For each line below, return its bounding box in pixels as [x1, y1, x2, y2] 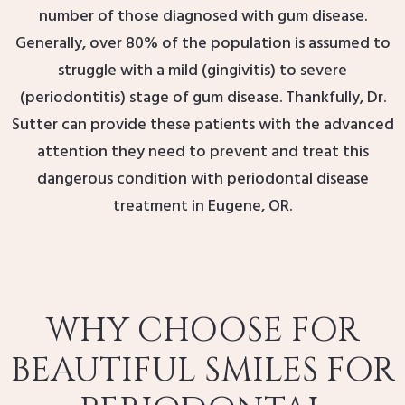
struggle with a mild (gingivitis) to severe [58, 58, 347, 85]
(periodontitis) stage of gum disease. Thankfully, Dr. [19, 85, 386, 112]
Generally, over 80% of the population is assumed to [14, 31, 391, 58]
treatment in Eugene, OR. [113, 193, 292, 221]
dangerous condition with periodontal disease [36, 166, 369, 193]
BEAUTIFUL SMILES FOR [10, 348, 395, 394]
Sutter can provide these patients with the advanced [11, 112, 394, 139]
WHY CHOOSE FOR [45, 308, 360, 354]
